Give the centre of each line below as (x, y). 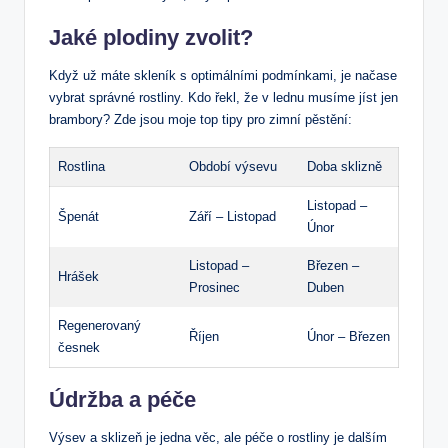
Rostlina (81, 167)
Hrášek (78, 277)
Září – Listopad (232, 217)
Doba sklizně (344, 167)
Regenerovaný (99, 326)
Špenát (78, 217)
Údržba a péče (122, 400)
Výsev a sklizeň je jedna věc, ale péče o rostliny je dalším (218, 438)
